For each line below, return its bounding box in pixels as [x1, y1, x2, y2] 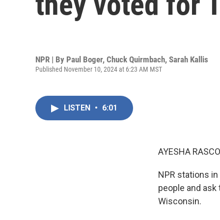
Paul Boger [66, 54, 103, 64]
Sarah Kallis [169, 54, 208, 64]
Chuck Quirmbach [107, 54, 165, 64]
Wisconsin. [158, 196, 201, 206]
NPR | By [35, 54, 66, 64]
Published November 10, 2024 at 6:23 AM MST [35, 65, 162, 73]
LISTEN [64, 103, 92, 112]
